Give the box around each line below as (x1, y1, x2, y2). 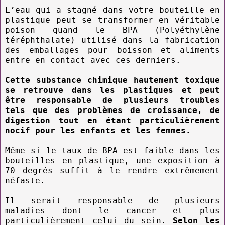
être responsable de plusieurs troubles (5, 95, 220, 105)
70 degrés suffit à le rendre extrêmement (5, 165, 220, 175)
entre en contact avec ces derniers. (5, 55, 181, 65)
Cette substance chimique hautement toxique (5, 75, 220, 85)
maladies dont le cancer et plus (5, 205, 220, 215)
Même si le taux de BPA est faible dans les (5, 145, 220, 155)
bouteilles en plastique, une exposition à (5, 155, 220, 165)
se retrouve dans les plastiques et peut (5, 85, 220, 95)
